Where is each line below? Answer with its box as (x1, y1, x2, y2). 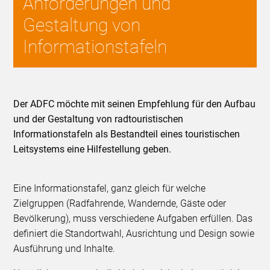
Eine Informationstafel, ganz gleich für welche (13, 183, 206, 195)
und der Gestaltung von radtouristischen (13, 113, 184, 125)
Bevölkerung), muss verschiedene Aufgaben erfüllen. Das (13, 213, 253, 225)
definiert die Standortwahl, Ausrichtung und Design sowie (13, 228, 255, 240)
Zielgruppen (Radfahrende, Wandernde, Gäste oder (13, 198, 227, 210)
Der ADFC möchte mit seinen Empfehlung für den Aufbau (13, 98, 256, 110)
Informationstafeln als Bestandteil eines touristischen (13, 128, 240, 140)
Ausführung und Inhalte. (13, 243, 118, 255)
